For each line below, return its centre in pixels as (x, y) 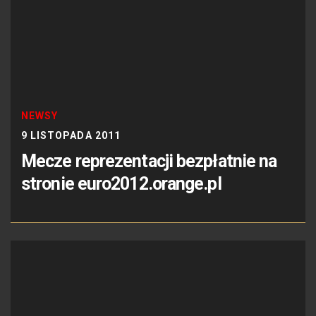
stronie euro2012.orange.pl (121, 183)
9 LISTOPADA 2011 (71, 135)
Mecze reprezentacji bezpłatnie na (149, 161)
